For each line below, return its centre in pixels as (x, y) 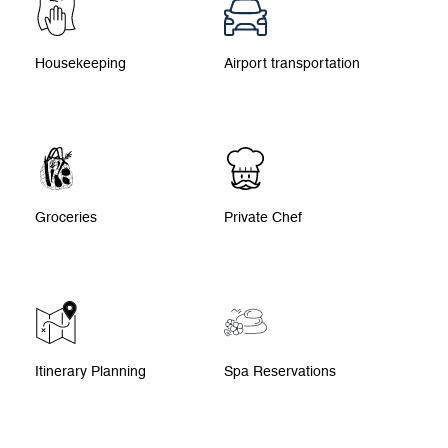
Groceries (66, 216)
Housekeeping (80, 62)
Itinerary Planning (90, 370)
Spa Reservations (280, 370)
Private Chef (263, 216)
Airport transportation (292, 62)
